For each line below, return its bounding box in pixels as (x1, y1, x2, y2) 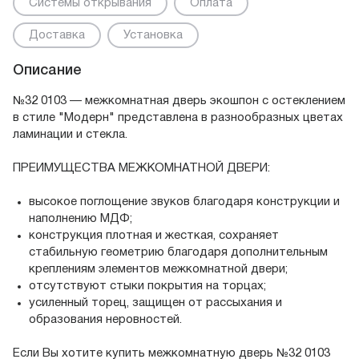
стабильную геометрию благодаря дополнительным (29, 247, 328, 258)
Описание (13, 64, 82, 77)
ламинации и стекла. (13, 129, 127, 140)
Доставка (29, 30, 85, 41)
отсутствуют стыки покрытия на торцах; (29, 280, 266, 292)
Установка (123, 30, 183, 41)
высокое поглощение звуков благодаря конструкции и (29, 196, 340, 208)
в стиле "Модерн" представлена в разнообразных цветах (13, 112, 343, 123)
